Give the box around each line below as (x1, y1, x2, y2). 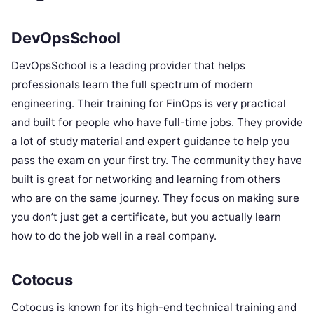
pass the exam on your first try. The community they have (11, 153, 302, 167)
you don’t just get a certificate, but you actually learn (11, 210, 281, 224)
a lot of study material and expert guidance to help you (11, 134, 289, 148)
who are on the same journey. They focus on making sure (11, 191, 299, 205)
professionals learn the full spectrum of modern (11, 77, 253, 91)
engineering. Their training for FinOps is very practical (11, 96, 286, 110)
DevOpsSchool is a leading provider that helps (11, 58, 245, 72)
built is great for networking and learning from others (11, 172, 280, 186)
